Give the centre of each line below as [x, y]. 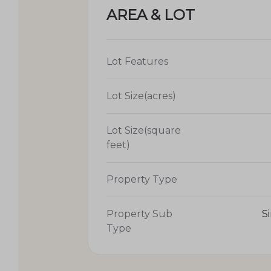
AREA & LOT [151, 15]
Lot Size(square [144, 130]
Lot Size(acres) [141, 96]
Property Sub [139, 214]
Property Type [142, 179]
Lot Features [137, 61]
